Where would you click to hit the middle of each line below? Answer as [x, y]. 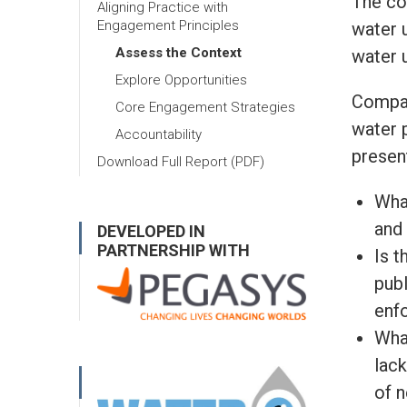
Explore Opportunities [181, 80]
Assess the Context [179, 53]
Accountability [159, 134]
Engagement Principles [168, 25]
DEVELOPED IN [151, 231]
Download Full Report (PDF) [181, 162]
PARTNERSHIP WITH [174, 250]
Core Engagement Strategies [205, 107]
